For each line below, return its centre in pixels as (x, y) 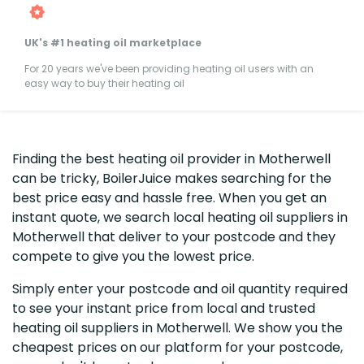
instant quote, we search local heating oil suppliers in (180, 217)
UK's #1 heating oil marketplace (113, 42)
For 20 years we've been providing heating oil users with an (169, 68)
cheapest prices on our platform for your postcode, (178, 347)
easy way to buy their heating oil (104, 83)
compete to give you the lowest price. (133, 256)
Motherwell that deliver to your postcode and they (174, 236)
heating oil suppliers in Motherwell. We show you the (178, 327)
